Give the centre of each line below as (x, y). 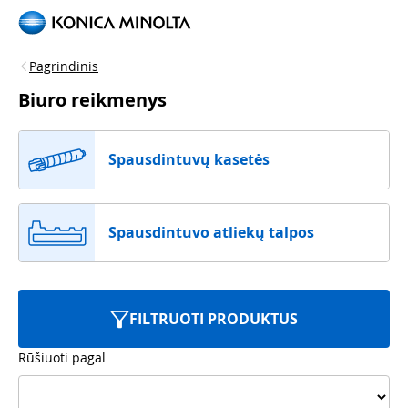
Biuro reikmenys (92, 100)
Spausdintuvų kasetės (189, 159)
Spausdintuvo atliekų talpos (211, 232)
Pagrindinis (64, 66)
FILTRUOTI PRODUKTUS (214, 319)
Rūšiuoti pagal (62, 357)
